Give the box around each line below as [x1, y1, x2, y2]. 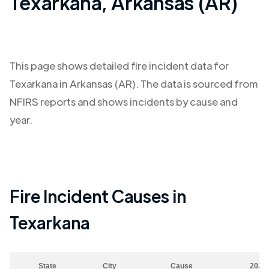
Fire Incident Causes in [10, 185, 186, 207]
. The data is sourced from [136, 77, 258, 90]
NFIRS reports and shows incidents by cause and [10, 95, 238, 108]
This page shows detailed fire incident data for [10, 59, 229, 72]
